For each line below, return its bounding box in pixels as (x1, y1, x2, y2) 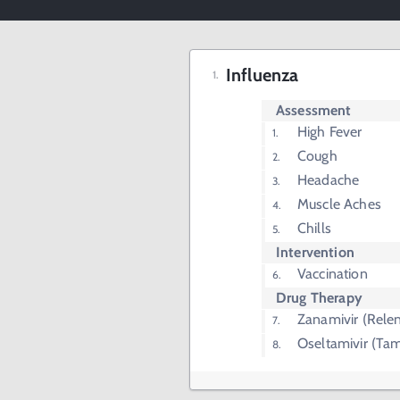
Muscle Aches (297, 196, 381, 212)
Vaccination (297, 265, 368, 282)
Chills (297, 220, 331, 237)
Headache (297, 171, 360, 188)
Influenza (226, 64, 299, 86)
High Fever (297, 123, 362, 140)
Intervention (276, 244, 354, 261)
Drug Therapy (276, 289, 362, 306)
